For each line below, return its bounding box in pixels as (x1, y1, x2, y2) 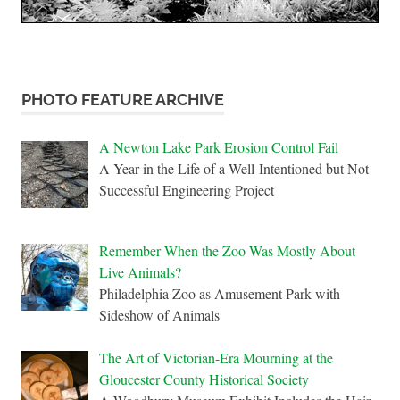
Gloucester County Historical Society (99, 369, 309, 388)
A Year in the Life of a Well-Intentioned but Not (99, 158, 369, 178)
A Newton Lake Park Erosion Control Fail (99, 137, 338, 156)
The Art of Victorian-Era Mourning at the (99, 347, 333, 367)
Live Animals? (99, 262, 181, 281)
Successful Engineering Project (99, 179, 274, 199)
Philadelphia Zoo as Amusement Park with (99, 283, 340, 303)
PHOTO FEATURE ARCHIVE (21, 89, 224, 109)
